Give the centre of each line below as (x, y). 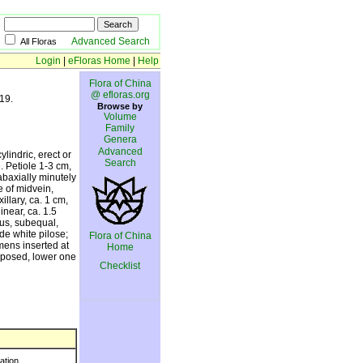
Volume (120, 117)
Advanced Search (111, 41)
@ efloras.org (120, 95)
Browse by (120, 106)
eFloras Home (99, 61)
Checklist (120, 266)
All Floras (46, 41)
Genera (120, 139)
